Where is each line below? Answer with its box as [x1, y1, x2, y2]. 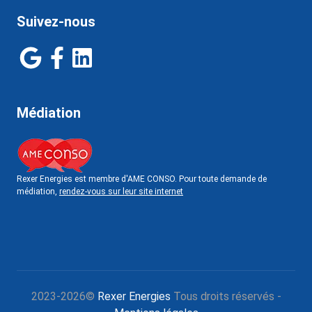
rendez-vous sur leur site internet [59, 186, 183, 196]
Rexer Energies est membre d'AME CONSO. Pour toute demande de [17, 173, 267, 184]
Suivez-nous [17, 13, 95, 30]
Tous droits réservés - [170, 289, 281, 303]
